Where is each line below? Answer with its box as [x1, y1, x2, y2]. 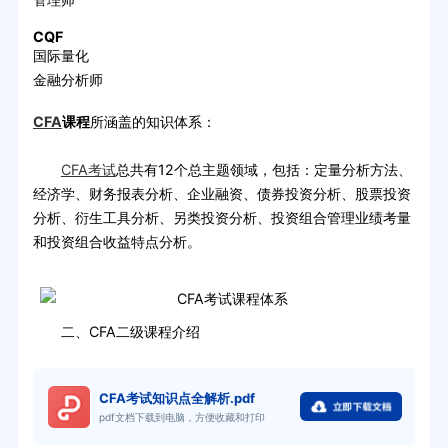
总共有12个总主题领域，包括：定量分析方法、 [115, 160, 412, 178]
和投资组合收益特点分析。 [32, 232, 201, 250]
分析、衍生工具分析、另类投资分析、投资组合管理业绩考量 [32, 208, 411, 226]
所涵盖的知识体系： [89, 112, 216, 130]
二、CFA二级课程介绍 [32, 322, 200, 340]
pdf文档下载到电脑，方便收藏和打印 [99, 411, 266, 424]
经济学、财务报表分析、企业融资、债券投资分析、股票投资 [32, 184, 411, 202]
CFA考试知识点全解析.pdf [99, 390, 256, 407]
